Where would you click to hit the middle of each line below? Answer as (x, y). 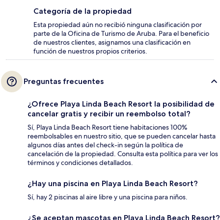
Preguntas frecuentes (64, 82)
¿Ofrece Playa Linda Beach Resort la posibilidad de (121, 104)
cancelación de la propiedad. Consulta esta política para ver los (123, 154)
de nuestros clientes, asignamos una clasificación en (112, 42)
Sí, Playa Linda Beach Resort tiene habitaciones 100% (107, 127)
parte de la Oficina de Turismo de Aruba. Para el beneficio (121, 34)
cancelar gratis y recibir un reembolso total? (109, 114)
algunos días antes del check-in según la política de (105, 145)
